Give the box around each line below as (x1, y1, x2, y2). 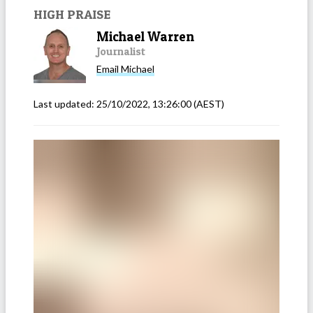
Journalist (96, 44, 145, 58)
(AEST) (191, 97, 224, 110)
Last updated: (34, 97, 96, 110)
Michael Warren (96, 28, 194, 45)
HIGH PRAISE (34, 6, 110, 22)
